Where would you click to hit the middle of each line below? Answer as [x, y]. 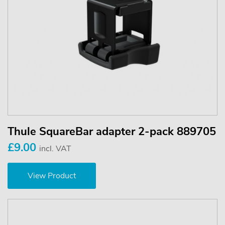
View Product [52, 176]
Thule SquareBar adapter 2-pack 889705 [112, 131]
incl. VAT [55, 148]
